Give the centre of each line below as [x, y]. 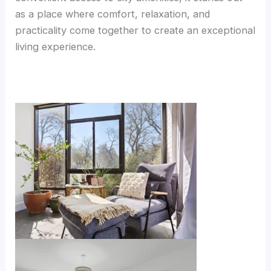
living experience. [56, 46]
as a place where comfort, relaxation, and [113, 14]
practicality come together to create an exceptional [135, 30]
